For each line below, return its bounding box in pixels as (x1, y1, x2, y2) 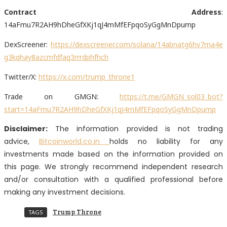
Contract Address (4, 7, 221, 17)
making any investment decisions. (4, 186, 125, 197)
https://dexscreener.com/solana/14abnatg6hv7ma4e (51, 39, 223, 49)
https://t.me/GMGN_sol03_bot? (120, 91, 223, 101)
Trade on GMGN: (4, 91, 120, 101)
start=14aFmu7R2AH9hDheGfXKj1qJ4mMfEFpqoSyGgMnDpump (4, 104, 216, 114)
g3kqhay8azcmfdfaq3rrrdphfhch (4, 52, 108, 62)
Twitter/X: (4, 71, 39, 82)
